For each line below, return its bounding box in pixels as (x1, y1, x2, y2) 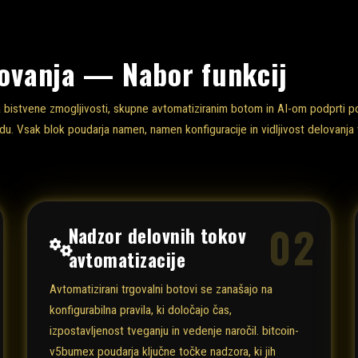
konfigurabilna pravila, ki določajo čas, (50, 303, 233, 318)
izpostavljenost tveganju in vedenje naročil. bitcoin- (50, 324, 300, 339)
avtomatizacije (68, 245, 186, 273)
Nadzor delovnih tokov (68, 221, 247, 249)
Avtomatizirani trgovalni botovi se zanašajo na (50, 282, 273, 297)
